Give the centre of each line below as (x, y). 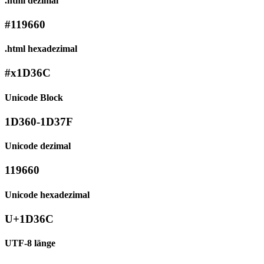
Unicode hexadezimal (47, 194)
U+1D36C (29, 219)
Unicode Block (34, 97)
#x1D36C (28, 73)
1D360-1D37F (39, 121)
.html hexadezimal (41, 49)
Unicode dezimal (38, 146)
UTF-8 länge (30, 243)
